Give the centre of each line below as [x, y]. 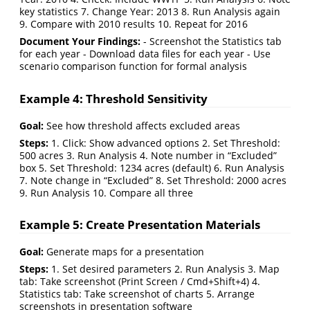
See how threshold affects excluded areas [142, 125]
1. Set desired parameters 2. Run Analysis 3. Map [164, 269]
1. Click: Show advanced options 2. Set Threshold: [164, 143]
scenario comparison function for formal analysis [133, 66]
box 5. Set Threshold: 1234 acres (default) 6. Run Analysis [152, 167]
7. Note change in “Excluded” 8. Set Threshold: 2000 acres [153, 180]
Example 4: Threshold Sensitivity [113, 98]
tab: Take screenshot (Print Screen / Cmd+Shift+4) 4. [140, 282]
